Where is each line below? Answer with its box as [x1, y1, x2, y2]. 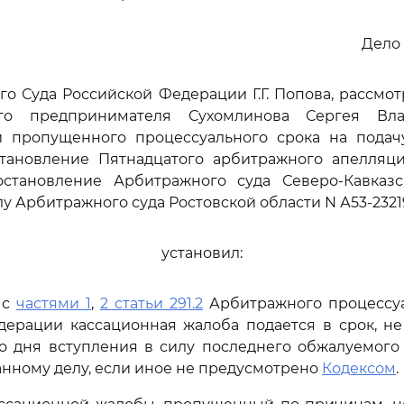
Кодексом [322, 360, 396, 377]
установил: [161, 244, 243, 262]
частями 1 [16, 295, 91, 312]
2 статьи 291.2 [100, 295, 203, 312]
